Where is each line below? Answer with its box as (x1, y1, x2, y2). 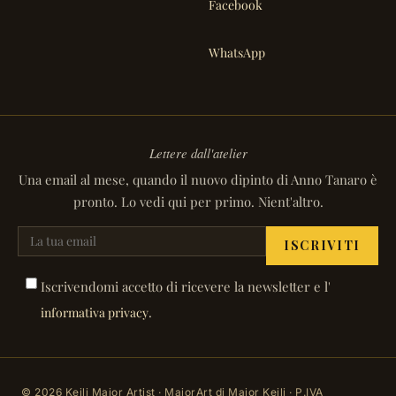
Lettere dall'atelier (148, 143, 247, 162)
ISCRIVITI (283, 236, 361, 254)
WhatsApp (209, 44, 265, 62)
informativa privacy (41, 303, 148, 321)
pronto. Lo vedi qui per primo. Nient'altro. (72, 192, 324, 210)
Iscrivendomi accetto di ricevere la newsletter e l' (41, 277, 331, 295)
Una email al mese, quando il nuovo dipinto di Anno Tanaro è (19, 170, 377, 188)
